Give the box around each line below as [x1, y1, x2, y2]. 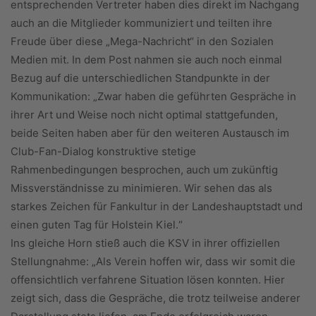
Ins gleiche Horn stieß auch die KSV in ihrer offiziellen [11, 236, 280, 250]
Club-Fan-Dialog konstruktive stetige [11, 145, 196, 158]
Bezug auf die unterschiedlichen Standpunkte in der [11, 71, 270, 85]
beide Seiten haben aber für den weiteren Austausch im [11, 126, 289, 140]
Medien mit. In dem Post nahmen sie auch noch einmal [11, 53, 282, 66]
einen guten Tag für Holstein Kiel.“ [11, 218, 183, 231]
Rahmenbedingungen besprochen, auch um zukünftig [11, 163, 278, 176]
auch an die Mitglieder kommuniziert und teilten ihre [11, 16, 272, 30]
